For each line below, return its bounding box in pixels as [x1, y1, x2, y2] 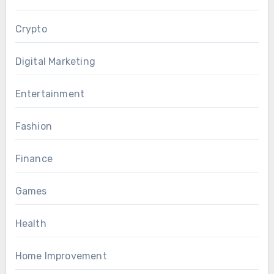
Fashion [15, 120, 52, 132]
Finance [15, 152, 53, 165]
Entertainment [15, 87, 85, 100]
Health [15, 217, 46, 229]
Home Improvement [15, 250, 107, 262]
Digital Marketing [15, 55, 95, 67]
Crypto [15, 23, 47, 35]
